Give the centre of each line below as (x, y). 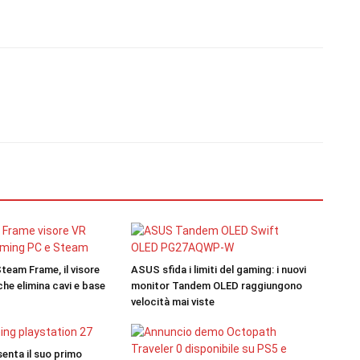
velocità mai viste (172, 302)
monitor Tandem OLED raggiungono (216, 286)
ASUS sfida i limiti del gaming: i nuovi (218, 270)
